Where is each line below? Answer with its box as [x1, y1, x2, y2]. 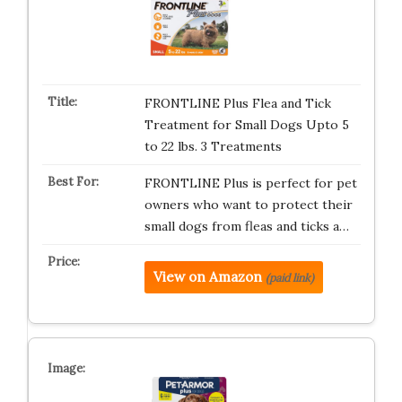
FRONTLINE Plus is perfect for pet [144, 175, 357, 191]
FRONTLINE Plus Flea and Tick [144, 95, 331, 111]
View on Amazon [153, 268, 262, 285]
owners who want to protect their [144, 197, 353, 213]
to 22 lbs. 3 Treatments [144, 138, 282, 154]
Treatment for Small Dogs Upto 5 [144, 117, 349, 133]
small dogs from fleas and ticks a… [144, 218, 349, 234]
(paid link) [265, 271, 314, 284]
